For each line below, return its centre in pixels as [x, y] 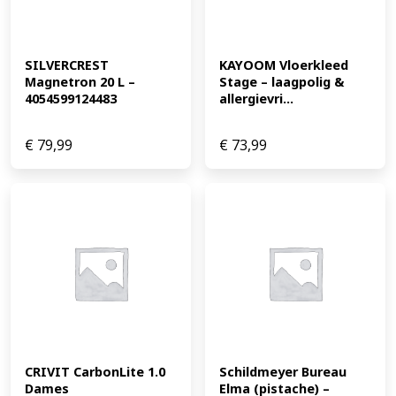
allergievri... [256, 99]
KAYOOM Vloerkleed [284, 65]
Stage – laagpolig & [282, 82]
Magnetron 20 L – [80, 82]
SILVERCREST [67, 65]
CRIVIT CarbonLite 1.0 [95, 372]
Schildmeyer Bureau [283, 372]
